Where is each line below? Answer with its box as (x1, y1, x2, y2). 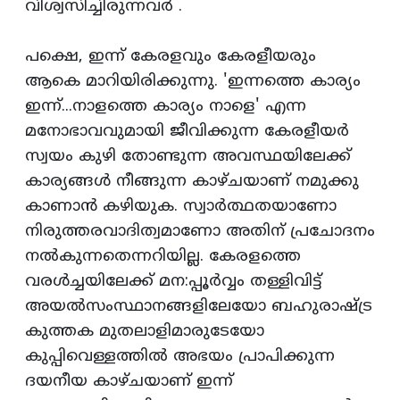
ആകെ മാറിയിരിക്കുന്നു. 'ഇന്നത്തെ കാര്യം (25, 71, 361, 93)
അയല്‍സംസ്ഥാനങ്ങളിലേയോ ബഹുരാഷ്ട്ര (25, 296, 372, 318)
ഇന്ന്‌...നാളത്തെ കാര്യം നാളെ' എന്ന (25, 96, 306, 118)
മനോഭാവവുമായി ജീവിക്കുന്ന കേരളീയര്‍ (25, 121, 349, 143)
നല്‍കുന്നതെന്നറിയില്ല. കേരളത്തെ (25, 246, 301, 268)
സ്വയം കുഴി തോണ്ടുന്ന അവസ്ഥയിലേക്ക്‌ (25, 146, 351, 168)
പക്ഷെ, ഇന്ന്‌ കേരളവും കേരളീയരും (25, 46, 316, 68)
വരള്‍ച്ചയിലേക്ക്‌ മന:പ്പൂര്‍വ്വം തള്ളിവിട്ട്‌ (25, 271, 321, 293)
